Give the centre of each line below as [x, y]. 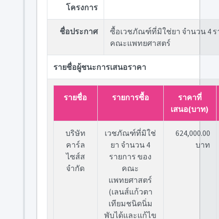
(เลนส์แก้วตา [130, 192]
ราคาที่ [190, 97]
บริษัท [75, 133]
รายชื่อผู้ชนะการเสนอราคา [99, 67]
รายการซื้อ [130, 97]
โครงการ [82, 7]
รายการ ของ [130, 156]
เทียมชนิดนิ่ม [130, 203]
